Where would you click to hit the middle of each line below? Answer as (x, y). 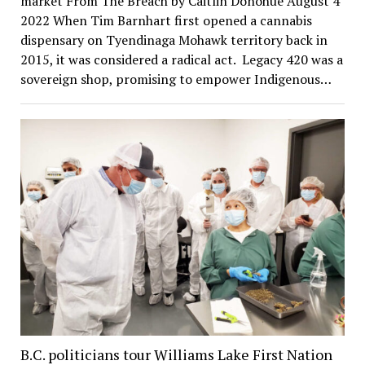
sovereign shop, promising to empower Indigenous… (176, 79)
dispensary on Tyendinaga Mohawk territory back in (174, 40)
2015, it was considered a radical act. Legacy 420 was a (181, 60)
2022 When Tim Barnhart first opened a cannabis (166, 21)
